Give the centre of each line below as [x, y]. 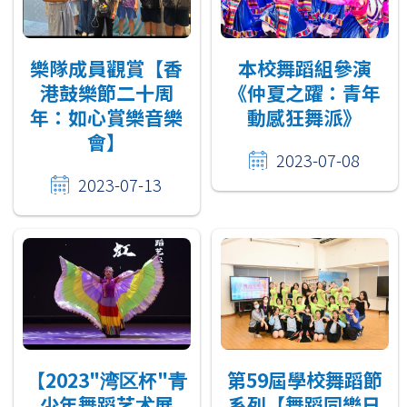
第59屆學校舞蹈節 [304, 380]
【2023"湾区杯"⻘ [106, 380]
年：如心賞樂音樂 [107, 117]
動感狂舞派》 [305, 117]
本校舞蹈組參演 [304, 68]
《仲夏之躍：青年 [305, 92]
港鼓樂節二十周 [106, 92]
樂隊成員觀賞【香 [107, 68]
